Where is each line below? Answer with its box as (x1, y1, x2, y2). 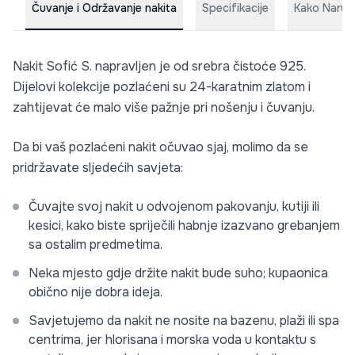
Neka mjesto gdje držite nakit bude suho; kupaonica (29, 265, 328, 281)
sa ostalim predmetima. (29, 236, 162, 253)
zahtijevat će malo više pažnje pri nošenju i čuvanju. (13, 99, 315, 116)
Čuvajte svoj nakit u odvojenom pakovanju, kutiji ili (29, 198, 319, 215)
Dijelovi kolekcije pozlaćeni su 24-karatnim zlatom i (13, 78, 311, 95)
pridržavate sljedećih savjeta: (13, 159, 183, 176)
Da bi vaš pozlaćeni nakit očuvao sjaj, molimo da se (13, 139, 308, 155)
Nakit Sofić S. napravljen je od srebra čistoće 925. (13, 58, 306, 74)
